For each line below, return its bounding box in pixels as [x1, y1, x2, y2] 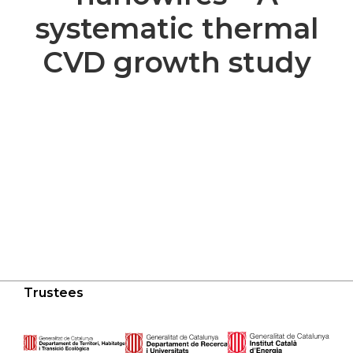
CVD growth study [42, 45, 311, 80]
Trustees [24, 285, 84, 300]
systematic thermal [35, 11, 318, 46]
